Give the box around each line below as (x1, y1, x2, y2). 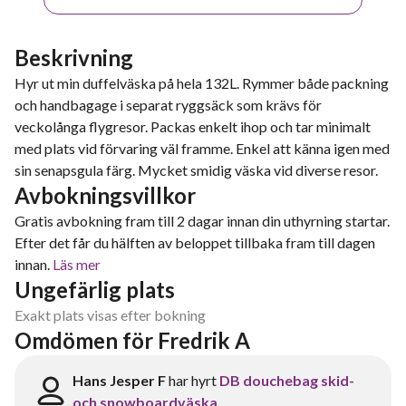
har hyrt (169, 372, 217, 389)
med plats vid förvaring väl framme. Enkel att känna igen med (14, 140, 390, 157)
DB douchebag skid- (219, 372, 354, 389)
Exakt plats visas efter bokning (14, 306, 206, 324)
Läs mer (53, 256, 101, 273)
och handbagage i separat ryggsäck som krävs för (14, 96, 322, 113)
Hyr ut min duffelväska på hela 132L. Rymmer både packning (14, 74, 389, 92)
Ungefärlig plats (14, 276, 175, 303)
